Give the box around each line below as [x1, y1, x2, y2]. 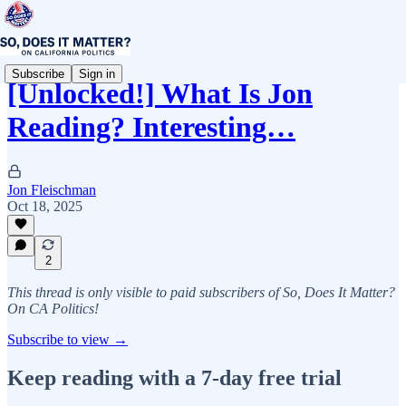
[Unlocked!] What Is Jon [7, 77, 313, 111]
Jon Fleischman [7, 181, 96, 198]
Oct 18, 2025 [7, 198, 82, 214]
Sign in [79, 66, 115, 81]
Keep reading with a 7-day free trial [7, 365, 342, 390]
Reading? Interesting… [7, 111, 295, 144]
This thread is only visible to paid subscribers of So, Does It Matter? [7, 285, 395, 300]
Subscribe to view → [7, 332, 128, 347]
